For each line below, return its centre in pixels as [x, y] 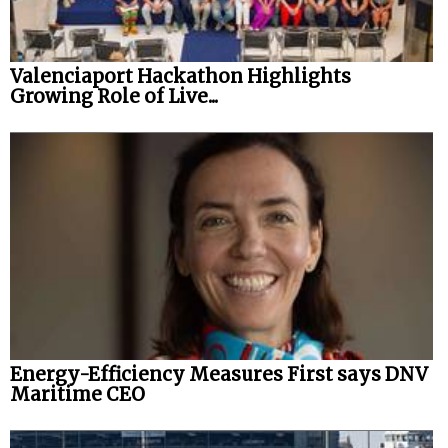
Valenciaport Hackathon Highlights [180, 76]
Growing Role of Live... [114, 96]
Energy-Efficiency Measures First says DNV [219, 374]
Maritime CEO [77, 394]
